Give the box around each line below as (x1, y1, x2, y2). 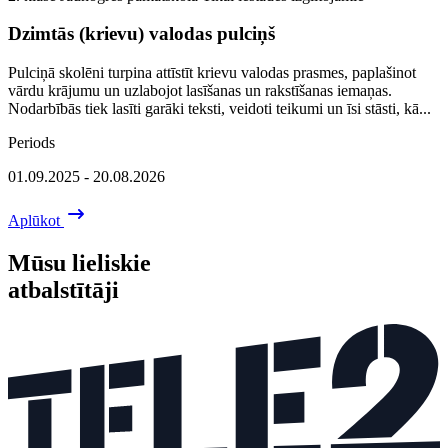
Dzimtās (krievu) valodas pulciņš (8, 23, 275, 45)
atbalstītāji (8, 276, 119, 303)
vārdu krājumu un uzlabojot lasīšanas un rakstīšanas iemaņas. (8, 82, 392, 99)
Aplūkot (8, 212, 64, 229)
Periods (8, 134, 55, 151)
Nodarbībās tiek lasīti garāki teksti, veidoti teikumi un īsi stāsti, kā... (8, 100, 431, 117)
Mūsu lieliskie (8, 249, 151, 276)
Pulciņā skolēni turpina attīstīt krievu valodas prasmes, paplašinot (8, 64, 416, 81)
